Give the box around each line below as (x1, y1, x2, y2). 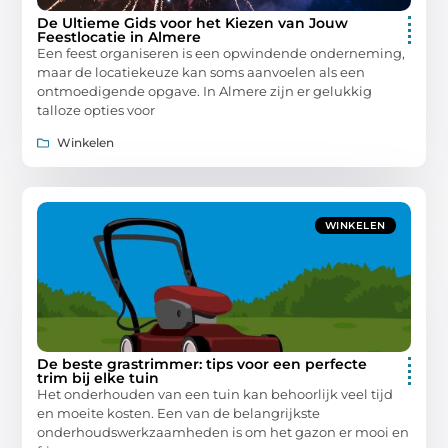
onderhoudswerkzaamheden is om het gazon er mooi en (37, 424, 410, 441)
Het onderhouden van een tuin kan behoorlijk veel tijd (37, 386, 394, 403)
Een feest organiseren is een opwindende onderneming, (37, 44, 406, 61)
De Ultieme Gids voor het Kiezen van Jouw (37, 13, 349, 32)
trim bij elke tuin (37, 369, 160, 388)
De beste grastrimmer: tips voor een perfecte (37, 355, 368, 374)
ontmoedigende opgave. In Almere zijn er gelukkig (37, 82, 373, 99)
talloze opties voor (37, 101, 156, 118)
